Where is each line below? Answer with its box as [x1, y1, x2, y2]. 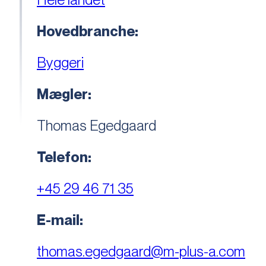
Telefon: [37, 148, 91, 166]
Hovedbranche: [37, 23, 138, 40]
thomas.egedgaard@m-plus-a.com [37, 243, 245, 261]
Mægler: [37, 85, 91, 103]
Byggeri [37, 54, 84, 72]
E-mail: [37, 211, 83, 229]
